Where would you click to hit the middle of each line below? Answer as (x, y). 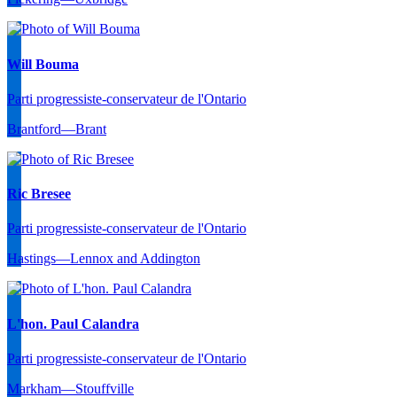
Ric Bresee (39, 194)
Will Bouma (43, 64)
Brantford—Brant (57, 128)
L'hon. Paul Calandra (73, 323)
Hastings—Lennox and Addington (104, 259)
